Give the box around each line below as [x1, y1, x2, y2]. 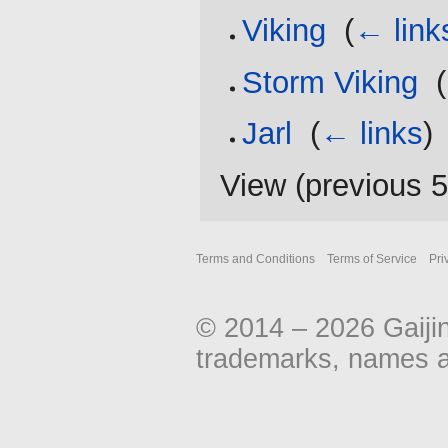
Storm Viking [242, 64, 419, 100]
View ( [220, 167, 305, 203]
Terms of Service [327, 251, 417, 266]
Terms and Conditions [196, 251, 315, 266]
